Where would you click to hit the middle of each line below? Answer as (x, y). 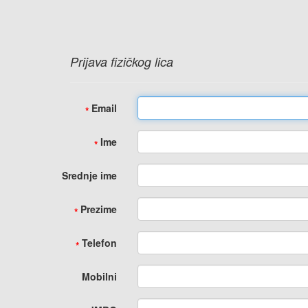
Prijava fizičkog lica (122, 62)
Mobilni (99, 276)
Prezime (98, 209)
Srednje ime (89, 175)
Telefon (99, 243)
